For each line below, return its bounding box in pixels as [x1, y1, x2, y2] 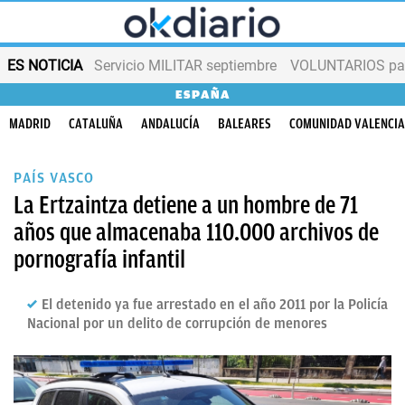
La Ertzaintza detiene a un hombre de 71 [14, 192, 358, 219]
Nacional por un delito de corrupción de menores [27, 316, 327, 332]
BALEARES [218, 116, 271, 132]
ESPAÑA [174, 88, 231, 101]
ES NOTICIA [7, 56, 82, 74]
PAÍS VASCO [14, 170, 94, 186]
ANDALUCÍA [141, 116, 200, 132]
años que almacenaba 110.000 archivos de [14, 219, 379, 246]
